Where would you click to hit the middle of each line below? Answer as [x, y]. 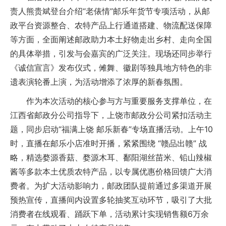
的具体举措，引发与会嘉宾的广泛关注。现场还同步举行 [111, 53]
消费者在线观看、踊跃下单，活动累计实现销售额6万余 [109, 214]
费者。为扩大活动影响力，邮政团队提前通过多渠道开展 [111, 186]
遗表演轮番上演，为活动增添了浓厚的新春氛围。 [99, 82]
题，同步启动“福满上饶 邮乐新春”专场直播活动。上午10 [111, 129]
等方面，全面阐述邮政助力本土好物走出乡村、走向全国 [111, 39]
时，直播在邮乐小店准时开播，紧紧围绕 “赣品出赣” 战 [108, 143]
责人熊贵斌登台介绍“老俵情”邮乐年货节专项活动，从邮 [110, 11]
